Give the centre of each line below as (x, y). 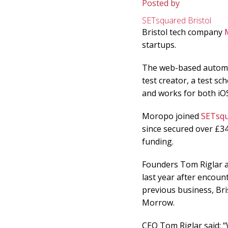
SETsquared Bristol (176, 21)
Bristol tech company (183, 32)
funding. (158, 142)
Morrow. (159, 203)
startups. (159, 45)
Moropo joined (171, 116)
